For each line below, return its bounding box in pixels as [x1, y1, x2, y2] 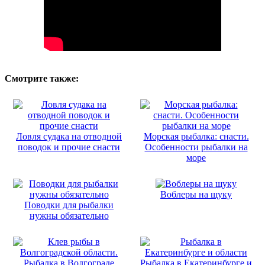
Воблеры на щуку [160, 189, 232, 199]
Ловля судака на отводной [16, 131, 122, 141]
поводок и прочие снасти [18, 141, 120, 152]
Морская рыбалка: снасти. [143, 131, 249, 141]
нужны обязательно [29, 210, 109, 221]
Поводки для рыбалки [24, 199, 114, 210]
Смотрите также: [5, 73, 79, 83]
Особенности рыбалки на [144, 141, 248, 152]
